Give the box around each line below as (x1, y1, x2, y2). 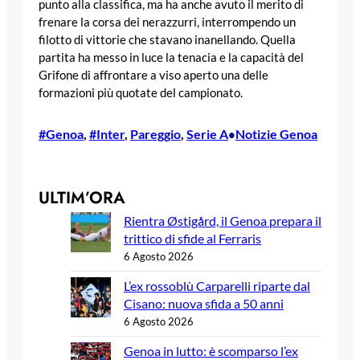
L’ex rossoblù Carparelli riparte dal (124, 278, 310, 294)
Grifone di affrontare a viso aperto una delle (39, 67, 268, 82)
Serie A (186, 126, 228, 142)
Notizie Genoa (235, 126, 317, 142)
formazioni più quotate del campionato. (39, 85, 243, 100)
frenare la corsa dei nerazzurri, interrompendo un (39, 14, 296, 29)
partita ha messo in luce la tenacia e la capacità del (39, 50, 304, 64)
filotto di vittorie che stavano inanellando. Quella (39, 32, 296, 47)
